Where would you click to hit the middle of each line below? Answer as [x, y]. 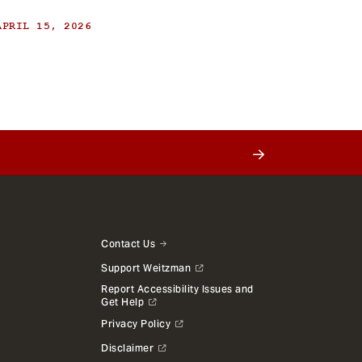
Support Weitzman [146, 267]
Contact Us [128, 243]
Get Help [123, 301]
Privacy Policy [136, 323]
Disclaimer [128, 347]
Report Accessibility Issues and [177, 288]
